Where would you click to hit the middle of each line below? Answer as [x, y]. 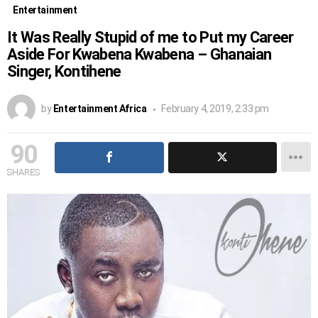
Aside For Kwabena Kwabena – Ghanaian [139, 54]
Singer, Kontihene [64, 71]
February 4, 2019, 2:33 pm [215, 108]
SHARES [23, 172]
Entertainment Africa [100, 108]
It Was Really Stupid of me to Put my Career [150, 37]
